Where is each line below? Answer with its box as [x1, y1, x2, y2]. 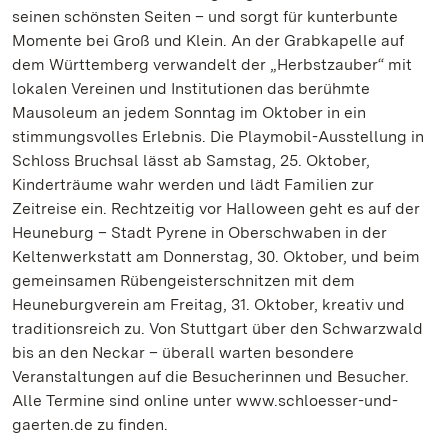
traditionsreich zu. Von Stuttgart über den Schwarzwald [12, 319, 423, 338]
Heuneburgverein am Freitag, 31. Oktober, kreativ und [12, 295, 405, 314]
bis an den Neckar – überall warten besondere [12, 343, 354, 362]
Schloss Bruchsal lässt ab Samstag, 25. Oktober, [12, 151, 370, 170]
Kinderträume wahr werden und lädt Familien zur [12, 175, 374, 194]
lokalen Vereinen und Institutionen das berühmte [12, 79, 370, 98]
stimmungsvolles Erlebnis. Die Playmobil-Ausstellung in [12, 127, 424, 146]
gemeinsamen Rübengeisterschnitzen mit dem [12, 271, 355, 290]
